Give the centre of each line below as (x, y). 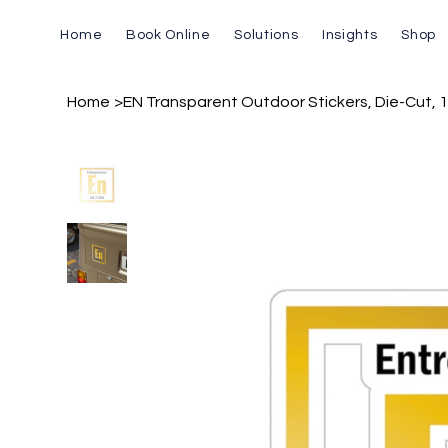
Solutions (266, 34)
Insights (349, 34)
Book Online (168, 34)
